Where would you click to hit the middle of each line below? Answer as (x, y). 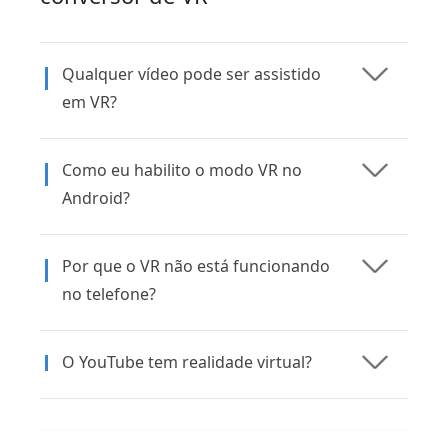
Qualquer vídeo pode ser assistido (191, 73)
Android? (96, 197)
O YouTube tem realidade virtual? (187, 361)
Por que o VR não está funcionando (196, 265)
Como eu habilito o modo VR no (182, 169)
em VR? (89, 101)
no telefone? (109, 293)
